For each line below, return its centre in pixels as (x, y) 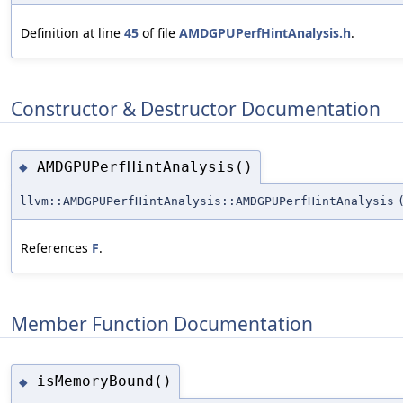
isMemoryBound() (104, 381)
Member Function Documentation (162, 323)
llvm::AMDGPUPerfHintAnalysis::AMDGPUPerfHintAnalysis (207, 201)
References (56, 248)
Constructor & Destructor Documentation (196, 108)
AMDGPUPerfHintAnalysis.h (265, 33)
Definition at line (72, 33)
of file (159, 33)
